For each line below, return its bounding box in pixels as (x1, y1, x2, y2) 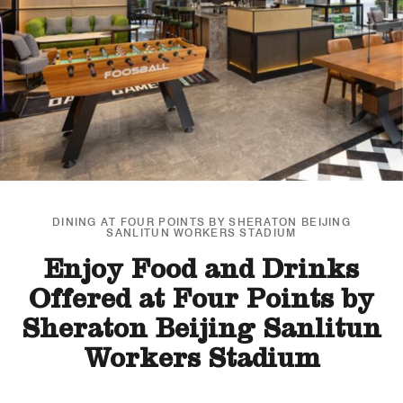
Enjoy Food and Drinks (44, 260, 359, 287)
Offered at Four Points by (29, 290, 374, 317)
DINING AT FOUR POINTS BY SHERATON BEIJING (51, 215, 352, 228)
